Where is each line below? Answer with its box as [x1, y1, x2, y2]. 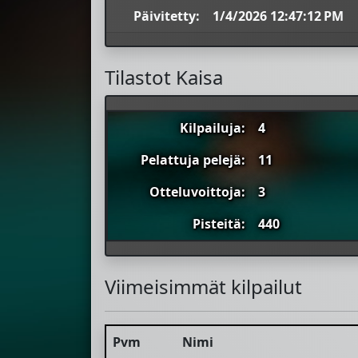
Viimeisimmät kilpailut [105, 273, 302, 300]
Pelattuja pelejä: [141, 151, 245, 169]
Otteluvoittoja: [149, 183, 245, 201]
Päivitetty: [133, 7, 200, 26]
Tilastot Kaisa [105, 64, 223, 91]
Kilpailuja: [180, 119, 245, 137]
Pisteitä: [193, 215, 245, 233]
